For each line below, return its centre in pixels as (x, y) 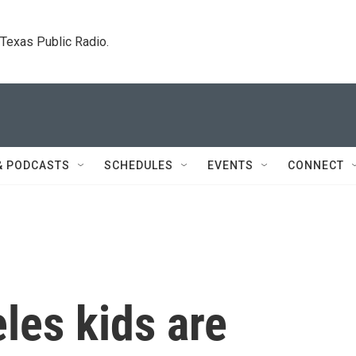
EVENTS (230, 165)
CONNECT (316, 165)
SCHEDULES (139, 165)
